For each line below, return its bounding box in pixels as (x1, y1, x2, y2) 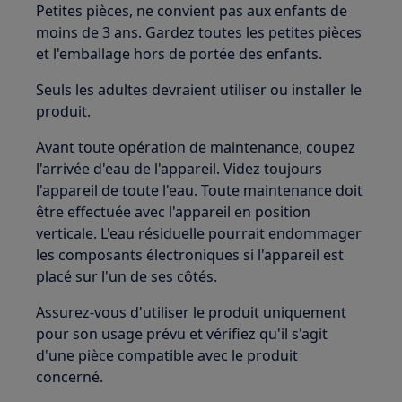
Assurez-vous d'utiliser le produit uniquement (36, 302, 347, 322)
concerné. (36, 367, 104, 387)
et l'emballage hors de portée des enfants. (36, 44, 323, 64)
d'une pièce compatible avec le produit (36, 345, 299, 365)
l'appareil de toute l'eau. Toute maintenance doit (36, 180, 363, 200)
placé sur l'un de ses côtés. (36, 267, 218, 286)
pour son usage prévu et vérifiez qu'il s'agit (36, 324, 328, 344)
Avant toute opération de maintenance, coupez (36, 137, 356, 157)
